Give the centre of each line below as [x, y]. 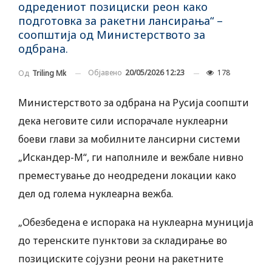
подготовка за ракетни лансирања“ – [121, 21]
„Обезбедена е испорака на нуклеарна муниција [136, 223]
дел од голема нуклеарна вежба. [96, 194]
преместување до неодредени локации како [127, 176]
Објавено [106, 73]
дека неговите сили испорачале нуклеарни [123, 121]
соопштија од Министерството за [112, 35]
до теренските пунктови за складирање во [123, 241]
